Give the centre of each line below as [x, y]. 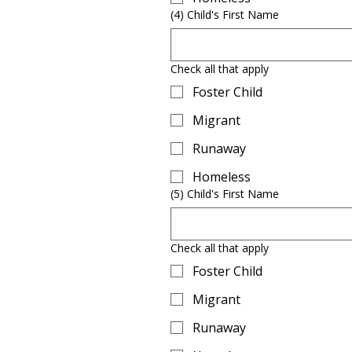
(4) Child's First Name [225, 14]
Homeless [222, 176]
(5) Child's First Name [225, 193]
